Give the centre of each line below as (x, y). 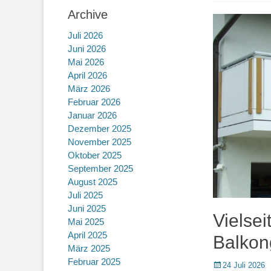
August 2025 (93, 182)
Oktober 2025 (95, 155)
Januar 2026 (92, 115)
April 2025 (87, 235)
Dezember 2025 (100, 129)
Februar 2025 (94, 262)
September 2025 (100, 168)
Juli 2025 (85, 195)
